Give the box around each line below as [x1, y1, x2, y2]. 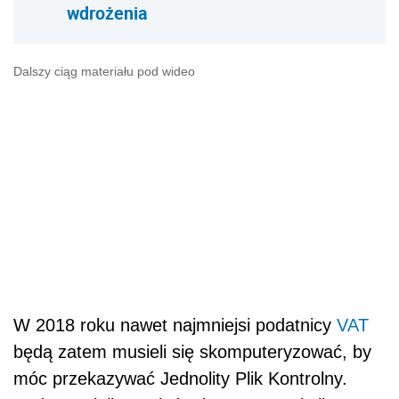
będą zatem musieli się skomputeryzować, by [13, 342, 371, 362]
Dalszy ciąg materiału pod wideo [13, 64, 195, 79]
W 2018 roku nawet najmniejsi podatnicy [13, 315, 337, 336]
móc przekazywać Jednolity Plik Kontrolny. [13, 369, 347, 389]
